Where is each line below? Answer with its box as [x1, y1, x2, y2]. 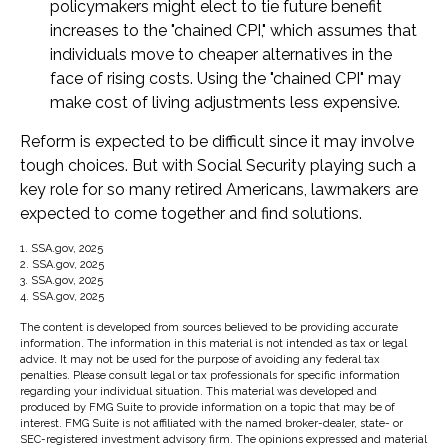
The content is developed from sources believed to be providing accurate [20, 321, 398, 334]
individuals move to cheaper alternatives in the [50, 45, 392, 64]
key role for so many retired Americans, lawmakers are [20, 180, 418, 199]
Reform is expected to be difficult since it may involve [20, 132, 414, 151]
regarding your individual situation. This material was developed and [20, 385, 377, 398]
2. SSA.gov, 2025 [20, 258, 104, 271]
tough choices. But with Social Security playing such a [20, 156, 416, 175]
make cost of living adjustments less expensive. [50, 93, 400, 112]
